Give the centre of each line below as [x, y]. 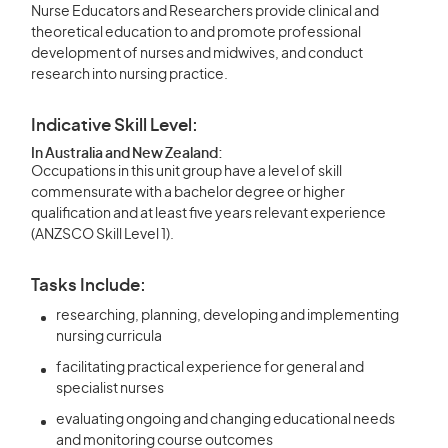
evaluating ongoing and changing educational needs [225, 420]
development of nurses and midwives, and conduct [197, 54]
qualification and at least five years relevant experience [208, 214]
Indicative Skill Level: [114, 125]
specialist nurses [110, 389]
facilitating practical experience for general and [210, 368]
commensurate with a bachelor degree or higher [188, 193]
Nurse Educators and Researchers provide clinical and [205, 12]
